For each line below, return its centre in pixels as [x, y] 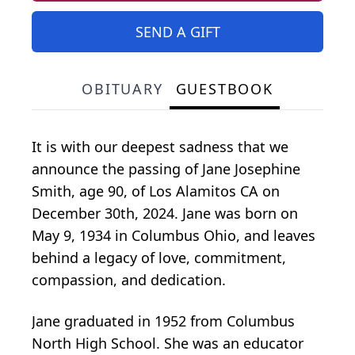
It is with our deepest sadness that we [160, 146]
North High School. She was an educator [168, 343]
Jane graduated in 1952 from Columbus [163, 321]
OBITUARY [122, 88]
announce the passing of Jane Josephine [166, 168]
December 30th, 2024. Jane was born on [165, 213]
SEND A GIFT [177, 31]
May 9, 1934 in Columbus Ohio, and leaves [174, 235]
